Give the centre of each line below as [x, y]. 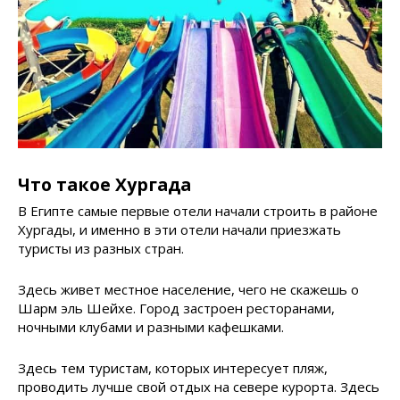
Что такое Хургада [104, 184]
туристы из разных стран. [101, 249]
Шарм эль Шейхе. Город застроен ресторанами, [176, 308]
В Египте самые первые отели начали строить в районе [198, 211]
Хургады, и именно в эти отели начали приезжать [179, 230]
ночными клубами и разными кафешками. [151, 327]
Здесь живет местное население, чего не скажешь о [188, 290]
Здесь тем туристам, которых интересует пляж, [173, 368]
